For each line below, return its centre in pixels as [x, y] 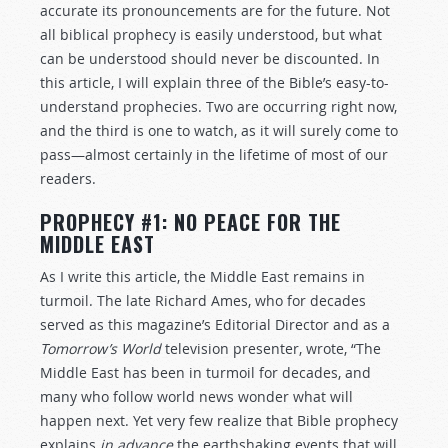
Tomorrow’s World [100, 348]
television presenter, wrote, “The [271, 348]
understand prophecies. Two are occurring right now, [218, 106]
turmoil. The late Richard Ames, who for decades [203, 300]
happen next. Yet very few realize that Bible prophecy [219, 420]
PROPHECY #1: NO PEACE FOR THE [190, 222]
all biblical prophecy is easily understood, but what [211, 34]
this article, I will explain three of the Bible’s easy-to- [214, 82]
